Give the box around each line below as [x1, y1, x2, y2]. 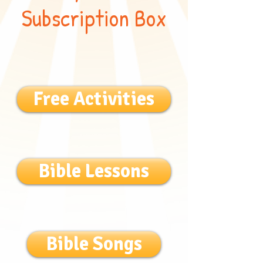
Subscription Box [21, 1, 167, 33]
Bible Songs [46, 232, 142, 255]
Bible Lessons [39, 159, 149, 183]
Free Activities [33, 87, 154, 110]
